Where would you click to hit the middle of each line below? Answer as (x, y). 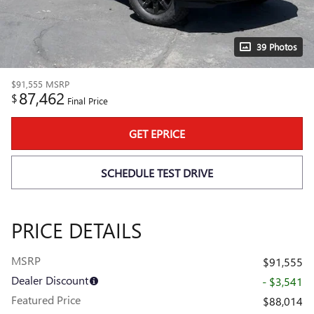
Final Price (88, 101)
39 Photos (277, 47)
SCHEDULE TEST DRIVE (157, 172)
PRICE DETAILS (76, 230)
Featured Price (46, 299)
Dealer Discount (50, 280)
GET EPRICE (157, 134)
